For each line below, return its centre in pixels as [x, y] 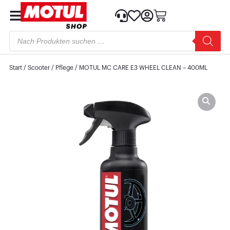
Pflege [64, 68]
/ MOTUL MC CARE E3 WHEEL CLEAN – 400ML [140, 68]
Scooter [39, 68]
